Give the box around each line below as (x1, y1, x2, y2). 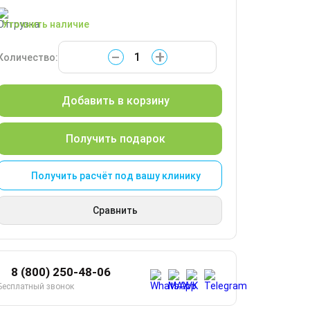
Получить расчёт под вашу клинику (30, 170, 201, 181)
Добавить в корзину (62, 94, 170, 107)
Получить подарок (66, 132, 165, 145)
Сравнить (93, 205, 138, 216)
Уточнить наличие (2, 19, 89, 30)
